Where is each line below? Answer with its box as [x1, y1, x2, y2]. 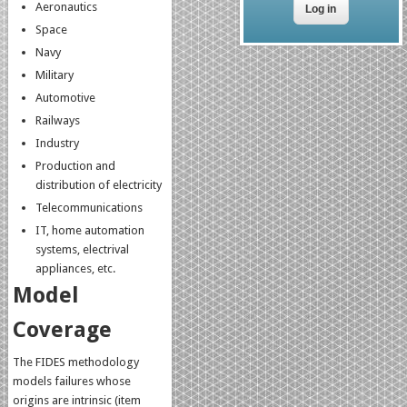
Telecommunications [35, 200, 144, 214]
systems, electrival [35, 242, 130, 256]
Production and [35, 158, 116, 173]
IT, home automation [35, 223, 145, 237]
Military [35, 67, 74, 82]
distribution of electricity [35, 177, 163, 192]
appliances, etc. [35, 261, 116, 275]
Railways [35, 113, 81, 127]
